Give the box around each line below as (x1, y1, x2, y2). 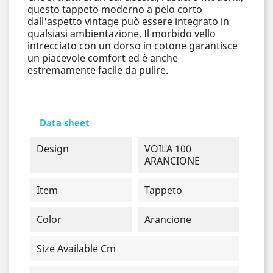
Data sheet (40, 116, 90, 129)
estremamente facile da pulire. (27, 63, 168, 77)
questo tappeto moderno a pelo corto (27, 2, 202, 16)
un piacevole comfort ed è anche (27, 51, 178, 65)
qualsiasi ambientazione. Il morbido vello (27, 27, 216, 40)
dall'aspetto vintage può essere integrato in (27, 15, 229, 28)
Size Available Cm (37, 242, 116, 255)
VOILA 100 (144, 142, 191, 155)
